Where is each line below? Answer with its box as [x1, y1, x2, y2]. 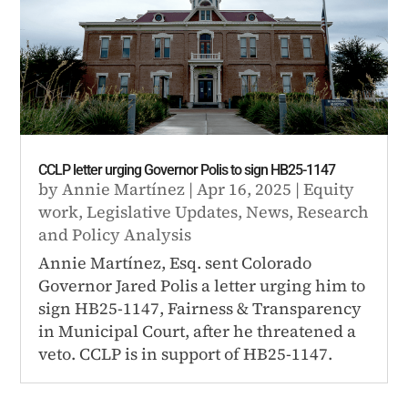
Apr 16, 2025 [197, 177, 292, 200]
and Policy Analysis [38, 222, 192, 246]
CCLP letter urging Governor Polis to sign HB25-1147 [38, 160, 336, 178]
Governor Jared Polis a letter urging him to [38, 273, 366, 297]
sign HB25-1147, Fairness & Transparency [38, 296, 362, 320]
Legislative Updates [87, 199, 239, 223]
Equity [303, 177, 355, 200]
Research [297, 199, 370, 223]
